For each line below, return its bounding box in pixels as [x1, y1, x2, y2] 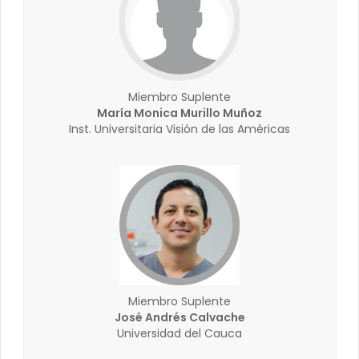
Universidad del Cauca [117, 325, 242, 341]
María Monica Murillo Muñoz [97, 105, 262, 121]
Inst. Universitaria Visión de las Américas [69, 121, 290, 137]
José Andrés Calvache [114, 309, 245, 325]
